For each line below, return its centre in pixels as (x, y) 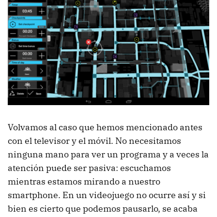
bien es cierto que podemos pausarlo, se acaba (103, 208)
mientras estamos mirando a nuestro (84, 181)
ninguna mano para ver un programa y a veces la (108, 154)
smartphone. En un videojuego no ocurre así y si (107, 195)
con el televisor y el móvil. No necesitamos (94, 140)
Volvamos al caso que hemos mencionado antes (105, 127)
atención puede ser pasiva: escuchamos (89, 168)
